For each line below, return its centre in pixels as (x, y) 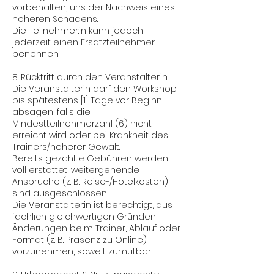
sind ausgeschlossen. (60, 193)
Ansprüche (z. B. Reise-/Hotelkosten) (90, 182)
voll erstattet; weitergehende (76, 170)
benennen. (37, 54)
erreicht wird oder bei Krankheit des (90, 135)
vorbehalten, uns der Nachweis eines (94, 7)
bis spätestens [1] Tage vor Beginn (87, 100)
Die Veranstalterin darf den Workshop (94, 89)
